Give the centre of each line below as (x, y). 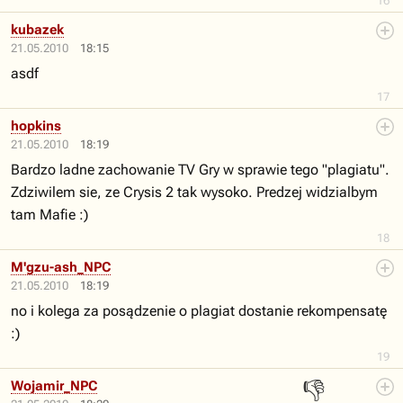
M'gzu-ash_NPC (61, 267)
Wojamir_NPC (54, 386)
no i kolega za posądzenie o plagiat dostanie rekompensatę (199, 311)
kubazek (37, 30)
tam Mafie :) (49, 215)
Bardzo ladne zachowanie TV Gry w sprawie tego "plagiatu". (200, 170)
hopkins (36, 126)
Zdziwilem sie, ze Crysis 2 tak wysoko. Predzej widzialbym (194, 192)
